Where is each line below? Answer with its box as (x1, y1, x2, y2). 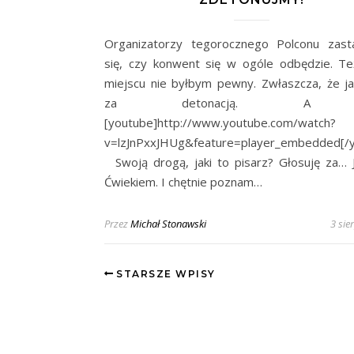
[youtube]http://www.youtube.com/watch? (104, 114, 336, 130)
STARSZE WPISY (112, 267, 216, 280)
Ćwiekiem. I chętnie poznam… (104, 173, 262, 190)
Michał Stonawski (130, 216, 206, 231)
